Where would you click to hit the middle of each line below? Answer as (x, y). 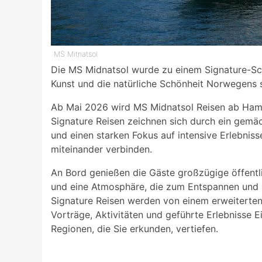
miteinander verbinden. (101, 149)
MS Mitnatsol (77, 54)
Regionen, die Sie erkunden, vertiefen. (135, 228)
